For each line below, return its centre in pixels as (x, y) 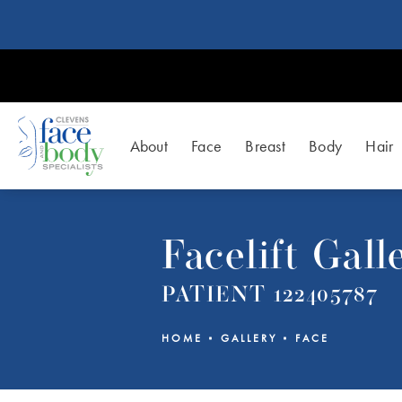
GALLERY (249, 338)
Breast (266, 145)
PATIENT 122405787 (270, 296)
